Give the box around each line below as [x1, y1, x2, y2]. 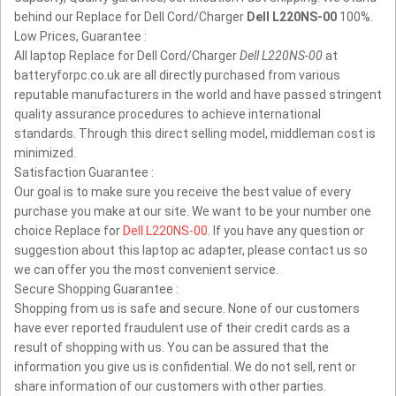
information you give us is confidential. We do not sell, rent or [14, 360, 356, 375]
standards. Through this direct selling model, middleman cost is [14, 126, 376, 141]
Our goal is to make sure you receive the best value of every [14, 185, 351, 200]
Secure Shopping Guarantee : [14, 282, 179, 297]
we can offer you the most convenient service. [14, 263, 278, 278]
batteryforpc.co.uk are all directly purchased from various [14, 68, 340, 83]
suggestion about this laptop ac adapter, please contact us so [14, 243, 368, 258]
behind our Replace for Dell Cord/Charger [14, 10, 247, 25]
